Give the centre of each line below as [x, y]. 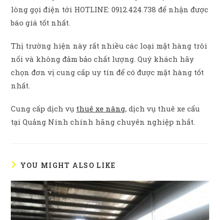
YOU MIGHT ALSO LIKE [68, 165]
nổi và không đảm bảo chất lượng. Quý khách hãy [103, 59]
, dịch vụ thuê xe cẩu [163, 109]
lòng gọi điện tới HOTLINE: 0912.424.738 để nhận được [110, 10]
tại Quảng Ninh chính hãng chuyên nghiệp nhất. [103, 122]
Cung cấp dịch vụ [44, 109]
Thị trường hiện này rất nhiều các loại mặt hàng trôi [109, 46]
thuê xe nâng [101, 109]
